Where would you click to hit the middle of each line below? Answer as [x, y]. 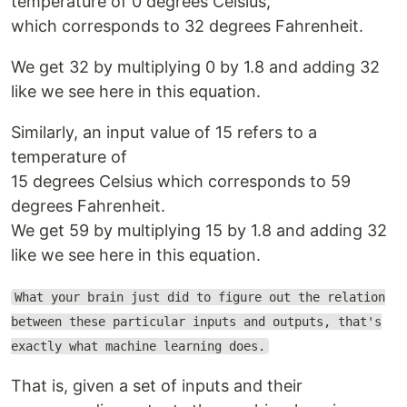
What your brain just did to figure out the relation [199, 297]
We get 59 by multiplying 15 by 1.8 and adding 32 [199, 230]
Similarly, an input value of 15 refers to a [164, 132]
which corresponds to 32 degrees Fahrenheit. [187, 25]
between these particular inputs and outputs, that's [196, 321]
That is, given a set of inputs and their [157, 385]
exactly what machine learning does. [138, 346]
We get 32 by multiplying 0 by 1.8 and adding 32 [195, 66]
